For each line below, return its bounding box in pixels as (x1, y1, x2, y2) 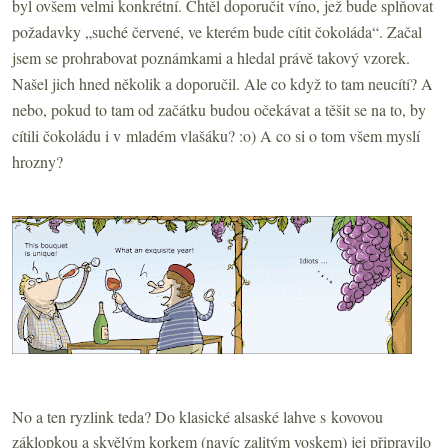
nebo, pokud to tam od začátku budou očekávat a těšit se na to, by (12, 98, 426, 120)
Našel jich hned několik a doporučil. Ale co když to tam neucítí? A (12, 72, 433, 94)
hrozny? (12, 150, 63, 172)
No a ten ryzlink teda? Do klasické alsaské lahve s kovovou (12, 405, 383, 427)
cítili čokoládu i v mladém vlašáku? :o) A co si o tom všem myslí (12, 124, 420, 146)
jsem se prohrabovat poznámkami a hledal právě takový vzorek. (12, 46, 410, 68)
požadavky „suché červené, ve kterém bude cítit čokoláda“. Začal (12, 20, 422, 42)
